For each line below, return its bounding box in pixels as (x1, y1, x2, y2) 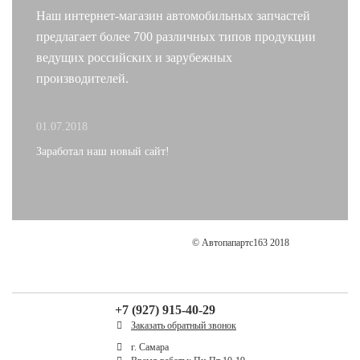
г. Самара (129, 341, 169, 353)
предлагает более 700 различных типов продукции (36, 29, 316, 43)
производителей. (36, 71, 129, 85)
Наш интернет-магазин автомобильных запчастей (36, 8, 310, 22)
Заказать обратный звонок (131, 319, 236, 331)
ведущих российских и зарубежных (36, 50, 232, 64)
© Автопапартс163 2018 (192, 236, 289, 248)
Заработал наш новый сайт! (36, 145, 170, 157)
